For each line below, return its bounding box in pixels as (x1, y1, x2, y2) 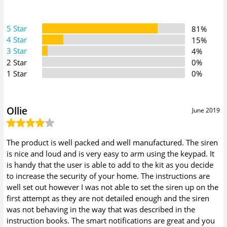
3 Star (7, 46, 27, 56)
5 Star (7, 23, 27, 34)
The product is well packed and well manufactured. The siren (7, 137, 218, 147)
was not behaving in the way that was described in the (7, 204, 196, 214)
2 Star (7, 57, 27, 68)
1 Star (7, 68, 27, 79)
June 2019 (192, 106, 220, 115)
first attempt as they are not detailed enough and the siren (7, 193, 210, 203)
